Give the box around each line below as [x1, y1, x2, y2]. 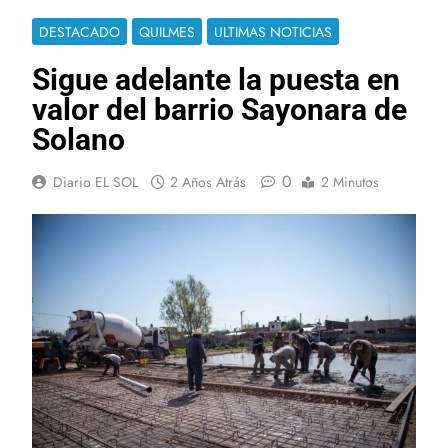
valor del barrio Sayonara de [32, 91, 407, 127]
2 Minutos [321, 171, 379, 192]
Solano [32, 121, 125, 157]
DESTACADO [39, 21, 120, 42]
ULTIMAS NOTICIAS [214, 21, 332, 42]
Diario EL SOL [53, 171, 138, 192]
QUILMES [139, 21, 195, 42]
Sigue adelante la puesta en [32, 61, 400, 97]
